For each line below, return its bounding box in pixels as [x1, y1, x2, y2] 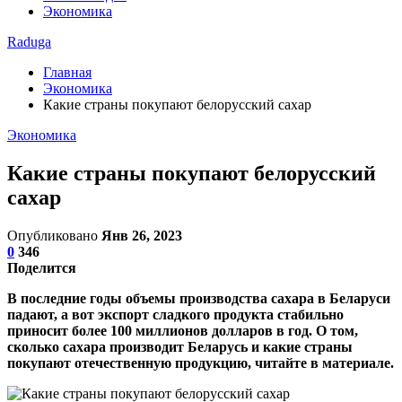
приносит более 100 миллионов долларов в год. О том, [7, 322, 358, 338]
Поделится [7, 259, 76, 275]
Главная [43, 65, 92, 80]
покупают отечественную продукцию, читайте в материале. [7, 354, 394, 371]
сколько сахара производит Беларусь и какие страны [7, 338, 353, 354]
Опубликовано [7, 227, 101, 243]
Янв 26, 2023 [101, 227, 182, 243]
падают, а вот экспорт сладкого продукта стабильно [7, 306, 344, 322]
